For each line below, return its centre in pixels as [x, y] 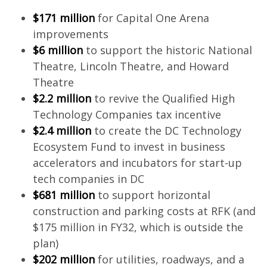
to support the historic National [167, 50]
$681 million [63, 195]
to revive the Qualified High [163, 98]
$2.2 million [62, 98]
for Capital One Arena [152, 18]
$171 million [63, 18]
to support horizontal [152, 195]
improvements [70, 34]
